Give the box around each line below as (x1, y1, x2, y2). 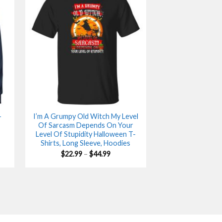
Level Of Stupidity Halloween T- (35, 129, 136, 138)
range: (110, 156, 130, 165)
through (110, 169, 136, 178)
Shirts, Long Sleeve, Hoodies (41, 138, 131, 147)
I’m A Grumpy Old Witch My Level (33, 111, 138, 120)
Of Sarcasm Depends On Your (38, 120, 133, 129)
